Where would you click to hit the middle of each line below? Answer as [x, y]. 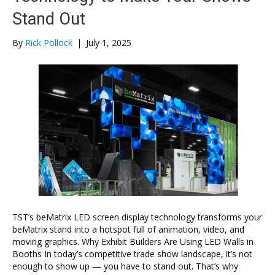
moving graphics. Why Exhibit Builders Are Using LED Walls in [133, 241]
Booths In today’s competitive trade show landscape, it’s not [132, 254]
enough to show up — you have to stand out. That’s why [125, 266]
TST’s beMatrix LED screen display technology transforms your [137, 217]
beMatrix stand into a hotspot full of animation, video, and [128, 229]
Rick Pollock [49, 43]
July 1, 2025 [109, 43]
